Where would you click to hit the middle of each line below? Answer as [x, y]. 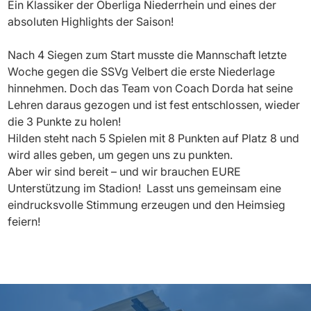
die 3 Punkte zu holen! [66, 121]
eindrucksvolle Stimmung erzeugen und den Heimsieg [147, 205]
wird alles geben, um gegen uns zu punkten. [120, 155]
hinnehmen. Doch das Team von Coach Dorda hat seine [151, 88]
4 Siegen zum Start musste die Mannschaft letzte [162, 55]
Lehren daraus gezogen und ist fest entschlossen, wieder [154, 105]
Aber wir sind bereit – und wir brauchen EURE [125, 171]
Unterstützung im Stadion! [77, 188]
